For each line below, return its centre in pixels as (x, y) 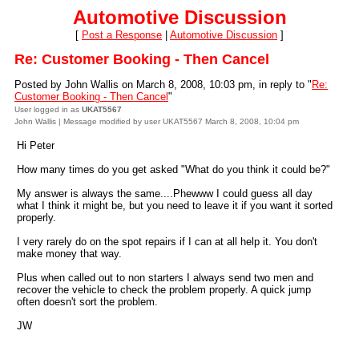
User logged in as (48, 109)
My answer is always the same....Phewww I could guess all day (165, 194)
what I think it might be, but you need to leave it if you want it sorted (175, 206)
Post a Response (122, 35)
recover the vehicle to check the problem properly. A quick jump (164, 290)
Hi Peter (36, 145)
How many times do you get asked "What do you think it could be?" (173, 169)
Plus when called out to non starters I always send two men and (165, 278)
